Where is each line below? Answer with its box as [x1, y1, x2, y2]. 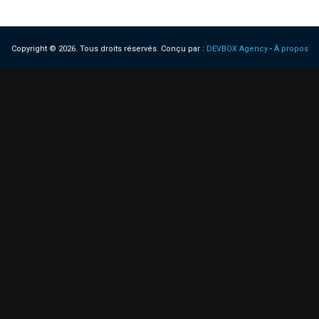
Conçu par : [160, 44, 206, 53]
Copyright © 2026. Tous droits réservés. [11, 44, 161, 53]
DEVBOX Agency [206, 44, 268, 53]
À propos [273, 44, 308, 53]
